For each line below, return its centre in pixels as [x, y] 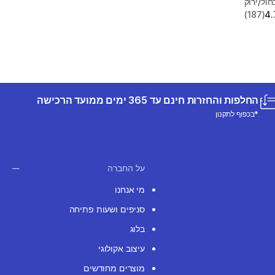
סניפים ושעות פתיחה [107, 209]
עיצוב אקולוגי [121, 249]
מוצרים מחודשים [114, 268]
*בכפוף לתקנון [237, 114]
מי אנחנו [130, 190]
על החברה [126, 168]
